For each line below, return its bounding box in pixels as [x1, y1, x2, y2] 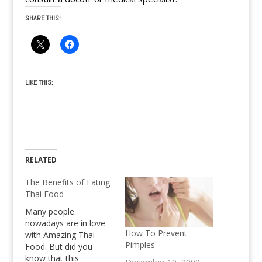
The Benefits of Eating [25, 177, 110, 188]
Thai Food [25, 188, 64, 200]
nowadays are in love [25, 218, 105, 229]
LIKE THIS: [25, 78, 53, 88]
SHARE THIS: [25, 13, 61, 23]
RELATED [25, 155, 57, 166]
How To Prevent [125, 227, 187, 239]
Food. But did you [25, 241, 92, 253]
